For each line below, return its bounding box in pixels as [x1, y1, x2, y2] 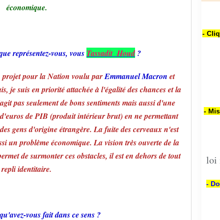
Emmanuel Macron [104, 71, 167, 82]
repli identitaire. [1, 164, 52, 174]
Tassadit [86, 48, 112, 58]
